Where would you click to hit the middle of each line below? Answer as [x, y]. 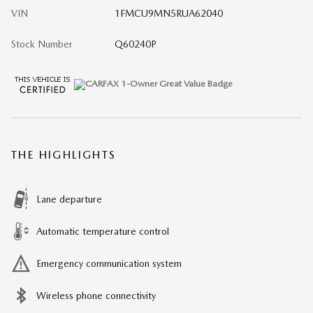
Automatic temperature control [103, 231]
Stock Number [42, 44]
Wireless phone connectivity [96, 295]
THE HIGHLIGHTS [64, 154]
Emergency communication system [109, 263]
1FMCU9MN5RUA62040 [168, 13]
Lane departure [69, 199]
